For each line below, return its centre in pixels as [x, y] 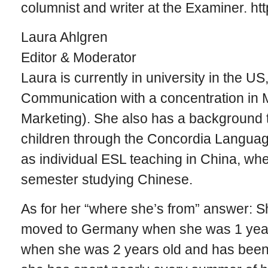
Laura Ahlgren [64, 37]
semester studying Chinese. [106, 179]
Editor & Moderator [78, 57]
